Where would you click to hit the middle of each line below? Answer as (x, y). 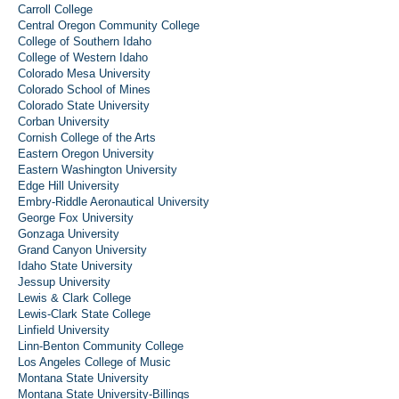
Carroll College (55, 9)
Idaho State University (75, 266)
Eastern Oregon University (86, 154)
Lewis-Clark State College (84, 314)
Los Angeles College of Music (94, 362)
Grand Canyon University (82, 250)
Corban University (64, 122)
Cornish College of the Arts (87, 138)
